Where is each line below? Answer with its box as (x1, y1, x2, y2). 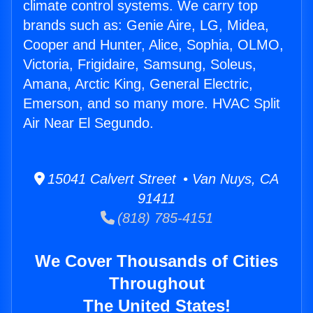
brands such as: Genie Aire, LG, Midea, (23, 17, 269, 34)
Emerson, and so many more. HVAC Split (23, 96, 280, 112)
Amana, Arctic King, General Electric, (23, 76, 253, 92)
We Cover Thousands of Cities (35, 252, 278, 271)
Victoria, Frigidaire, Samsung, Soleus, (23, 57, 256, 73)
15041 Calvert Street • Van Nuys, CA (45, 171, 279, 187)
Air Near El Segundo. (23, 115, 154, 131)
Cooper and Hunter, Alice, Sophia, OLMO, (23, 37, 284, 53)
